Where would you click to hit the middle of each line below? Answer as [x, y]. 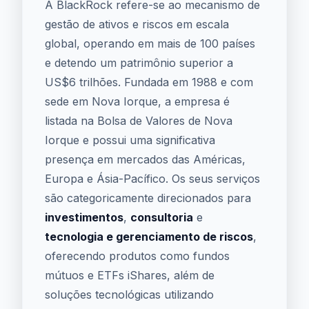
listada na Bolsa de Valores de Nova [139, 121]
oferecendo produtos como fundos [137, 256]
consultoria [162, 217]
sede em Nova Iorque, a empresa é [137, 101]
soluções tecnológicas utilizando [129, 295]
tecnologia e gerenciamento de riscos [149, 237]
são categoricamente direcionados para [148, 198]
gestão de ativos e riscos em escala [137, 24]
